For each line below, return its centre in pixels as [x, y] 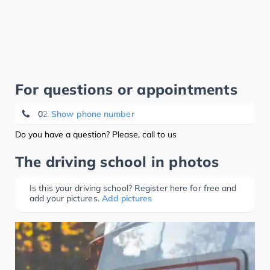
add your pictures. [64, 198]
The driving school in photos [117, 162]
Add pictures [127, 198]
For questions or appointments [126, 89]
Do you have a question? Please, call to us [96, 134]
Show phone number [93, 114]
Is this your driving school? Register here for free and [133, 188]
